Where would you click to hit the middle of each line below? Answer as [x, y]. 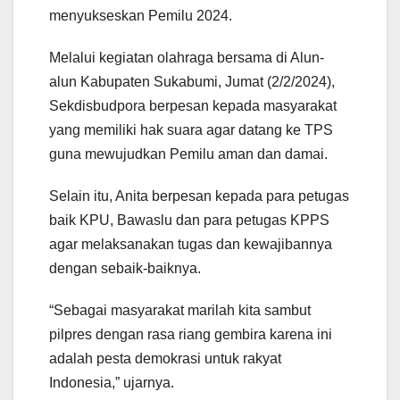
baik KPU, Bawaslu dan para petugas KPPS [189, 220]
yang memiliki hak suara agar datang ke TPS [191, 129]
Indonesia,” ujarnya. [112, 382]
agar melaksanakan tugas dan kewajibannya [191, 244]
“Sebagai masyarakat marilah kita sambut [180, 310]
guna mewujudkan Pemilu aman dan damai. [188, 154]
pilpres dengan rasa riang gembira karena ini [191, 334]
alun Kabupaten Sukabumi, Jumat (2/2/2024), [192, 81]
